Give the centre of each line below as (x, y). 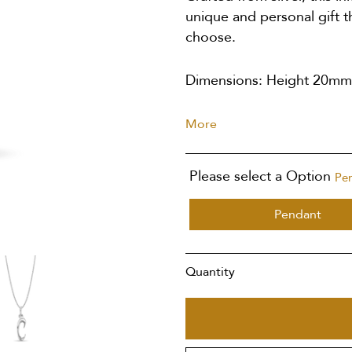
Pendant (297, 214)
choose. (211, 37)
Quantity (211, 271)
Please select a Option (260, 176)
